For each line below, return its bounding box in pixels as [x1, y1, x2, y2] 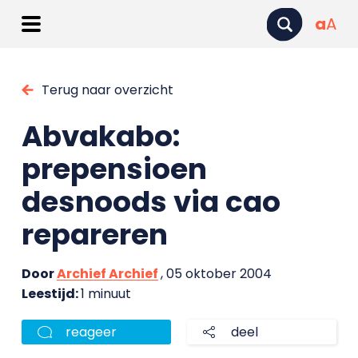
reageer [65, 323, 117, 341]
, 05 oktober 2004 [160, 265, 272, 283]
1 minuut [80, 284, 131, 303]
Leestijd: [21, 284, 81, 303]
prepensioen [21, 149, 207, 189]
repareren [21, 214, 168, 255]
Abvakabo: [21, 116, 180, 157]
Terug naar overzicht [41, 81, 173, 99]
